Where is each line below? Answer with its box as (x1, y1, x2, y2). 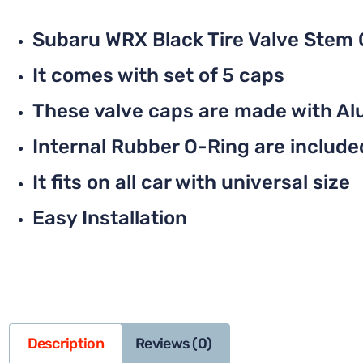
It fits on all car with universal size (32, 170, 350, 194)
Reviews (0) (135, 335, 212, 353)
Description (27, 335, 104, 353)
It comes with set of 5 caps (32, 63, 284, 87)
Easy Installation (32, 206, 187, 229)
